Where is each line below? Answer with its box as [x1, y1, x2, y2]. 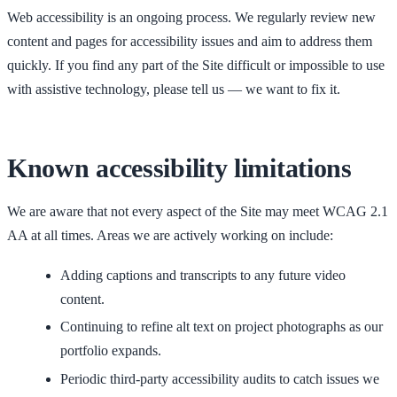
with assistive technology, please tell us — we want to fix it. [7, 82, 340, 97]
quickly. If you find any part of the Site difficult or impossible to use [7, 58, 385, 74]
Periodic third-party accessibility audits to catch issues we [60, 371, 379, 387]
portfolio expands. [60, 343, 161, 359]
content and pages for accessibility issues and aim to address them [7, 34, 372, 50]
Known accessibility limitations [7, 154, 352, 183]
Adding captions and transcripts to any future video [60, 267, 346, 283]
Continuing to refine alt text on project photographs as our [60, 319, 383, 335]
